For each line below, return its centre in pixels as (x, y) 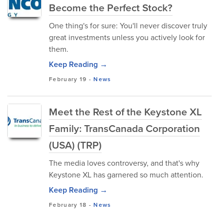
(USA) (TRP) (75, 145)
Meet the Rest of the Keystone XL (125, 112)
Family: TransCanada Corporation (124, 128)
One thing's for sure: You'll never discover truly (128, 26)
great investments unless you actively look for (127, 37)
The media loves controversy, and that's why (124, 163)
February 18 (68, 205)
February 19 (68, 79)
